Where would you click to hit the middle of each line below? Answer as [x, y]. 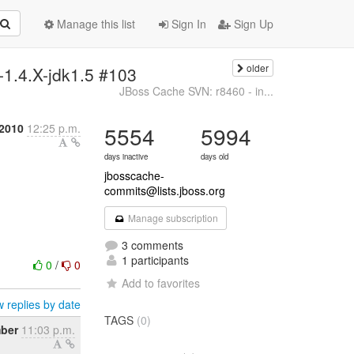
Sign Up [252, 24]
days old [215, 156]
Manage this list [94, 24]
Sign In [187, 24]
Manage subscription [171, 218]
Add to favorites [161, 283]
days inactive [126, 156]
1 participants [154, 260]
